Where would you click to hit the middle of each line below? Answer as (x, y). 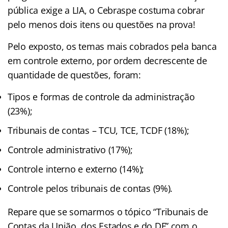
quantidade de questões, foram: (74, 75)
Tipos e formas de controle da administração (101, 96)
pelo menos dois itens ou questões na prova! (102, 24)
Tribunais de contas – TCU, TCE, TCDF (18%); (98, 130)
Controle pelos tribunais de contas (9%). (91, 188)
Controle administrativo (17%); (70, 149)
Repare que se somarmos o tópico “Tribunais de (108, 211)
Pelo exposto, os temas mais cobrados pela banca (112, 46)
